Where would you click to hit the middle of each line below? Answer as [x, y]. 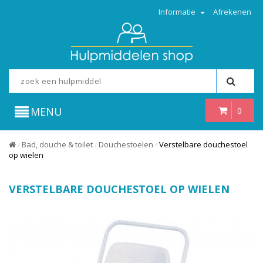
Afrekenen [232, 12]
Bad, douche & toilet [57, 144]
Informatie [178, 12]
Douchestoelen [126, 144]
